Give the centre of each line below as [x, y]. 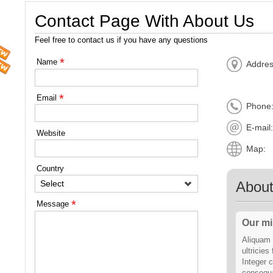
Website [51, 133]
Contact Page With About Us [144, 21]
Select [52, 184]
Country [50, 169]
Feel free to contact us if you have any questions [121, 40]
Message [54, 204]
